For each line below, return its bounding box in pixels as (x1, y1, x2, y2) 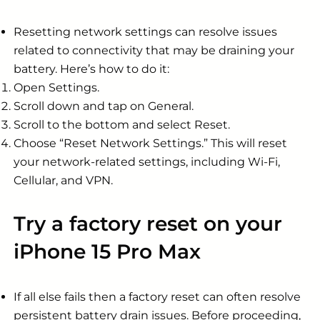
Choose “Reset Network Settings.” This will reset (14, 136, 287, 150)
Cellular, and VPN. (14, 173, 113, 187)
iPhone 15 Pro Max (14, 239, 201, 264)
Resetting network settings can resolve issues (14, 24, 277, 39)
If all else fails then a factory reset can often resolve (14, 290, 301, 304)
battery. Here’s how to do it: (14, 61, 169, 76)
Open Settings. (14, 80, 99, 94)
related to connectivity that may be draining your (14, 43, 294, 57)
